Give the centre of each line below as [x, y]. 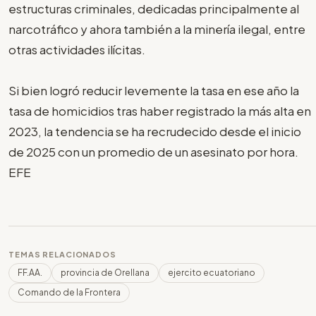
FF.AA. [30, 272]
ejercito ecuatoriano [212, 272]
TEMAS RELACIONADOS [62, 254]
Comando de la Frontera [69, 292]
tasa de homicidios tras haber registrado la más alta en [160, 110]
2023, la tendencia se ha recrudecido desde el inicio [155, 131]
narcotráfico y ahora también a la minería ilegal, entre [157, 29]
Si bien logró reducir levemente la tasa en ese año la [154, 90]
